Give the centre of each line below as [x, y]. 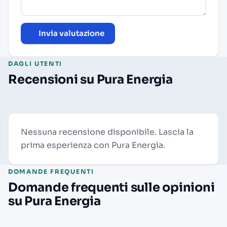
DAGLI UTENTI [35, 63]
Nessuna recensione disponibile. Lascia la [107, 132]
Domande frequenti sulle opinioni [111, 187]
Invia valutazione [71, 33]
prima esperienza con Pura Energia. [93, 145]
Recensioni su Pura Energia [90, 79]
